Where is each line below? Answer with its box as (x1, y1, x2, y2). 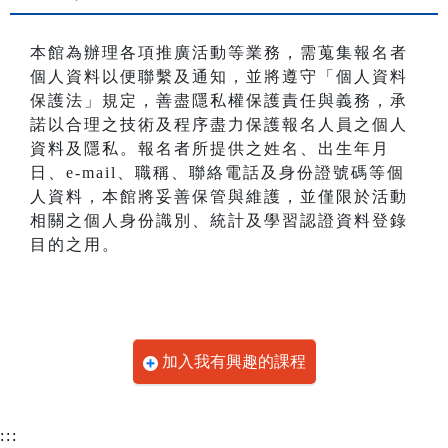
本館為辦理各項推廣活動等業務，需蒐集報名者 (30, 43, 408, 61)
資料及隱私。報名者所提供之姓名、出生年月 (30, 139, 390, 157)
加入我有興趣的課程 (161, 352, 306, 370)
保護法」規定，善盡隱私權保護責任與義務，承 (30, 91, 408, 109)
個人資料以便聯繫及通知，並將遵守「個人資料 (30, 67, 408, 85)
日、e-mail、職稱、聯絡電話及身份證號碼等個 (30, 163, 405, 181)
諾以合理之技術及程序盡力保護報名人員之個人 (30, 115, 408, 133)
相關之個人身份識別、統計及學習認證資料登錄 (30, 211, 408, 229)
